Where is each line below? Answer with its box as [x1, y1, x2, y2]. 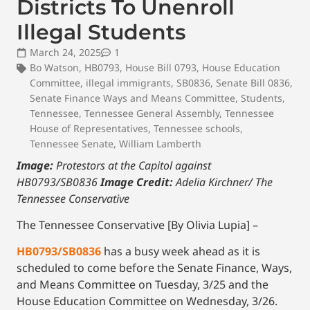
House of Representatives [30, 121, 148, 135]
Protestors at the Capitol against [56, 157, 211, 173]
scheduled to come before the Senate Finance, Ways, [17, 260, 292, 276]
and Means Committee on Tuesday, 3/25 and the [17, 277, 268, 293]
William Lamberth [119, 136, 201, 150]
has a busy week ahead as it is [101, 244, 260, 259]
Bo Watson [30, 60, 79, 74]
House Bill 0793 [125, 60, 197, 74]
